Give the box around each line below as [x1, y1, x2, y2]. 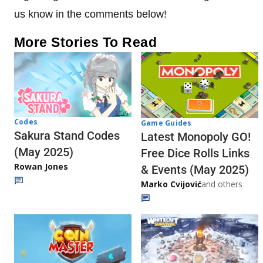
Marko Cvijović [141, 178, 201, 190]
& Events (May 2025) [141, 163, 249, 177]
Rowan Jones [14, 160, 68, 172]
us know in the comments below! [14, 8, 167, 20]
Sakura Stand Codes [14, 128, 120, 143]
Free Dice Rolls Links [141, 146, 249, 161]
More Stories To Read [14, 35, 157, 50]
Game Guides [141, 118, 192, 129]
